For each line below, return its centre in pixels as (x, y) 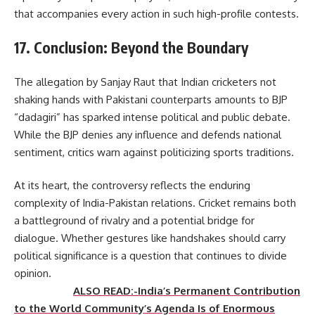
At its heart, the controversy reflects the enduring (132, 186)
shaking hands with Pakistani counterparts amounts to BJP (151, 99)
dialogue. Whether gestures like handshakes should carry (150, 238)
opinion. (155, 274)
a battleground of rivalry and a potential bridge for (134, 221)
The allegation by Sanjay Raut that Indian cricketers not (145, 82)
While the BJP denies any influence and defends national (148, 134)
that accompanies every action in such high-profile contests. (156, 13)
